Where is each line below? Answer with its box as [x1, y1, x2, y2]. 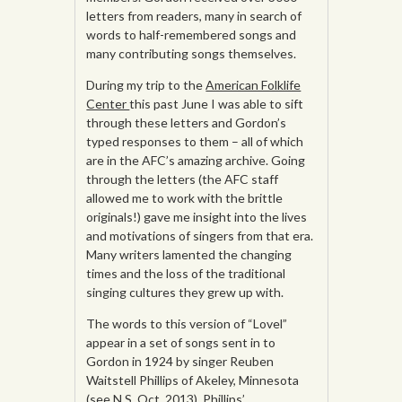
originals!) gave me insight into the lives [86, 209, 308, 225]
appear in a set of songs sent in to [86, 335, 276, 351]
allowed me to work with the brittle [86, 190, 284, 206]
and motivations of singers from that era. [86, 228, 314, 244]
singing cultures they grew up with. [86, 284, 284, 301]
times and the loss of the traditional [86, 266, 286, 282]
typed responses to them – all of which [86, 134, 304, 150]
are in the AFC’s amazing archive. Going [86, 153, 306, 169]
